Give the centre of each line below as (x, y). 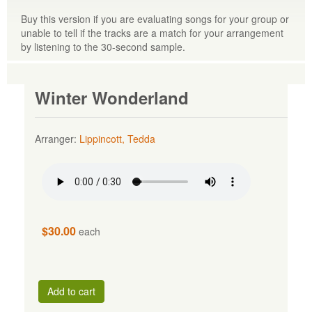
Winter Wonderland (111, 97)
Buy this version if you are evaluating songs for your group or (155, 19)
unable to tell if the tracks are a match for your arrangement (152, 33)
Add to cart (71, 291)
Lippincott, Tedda (117, 138)
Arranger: (57, 138)
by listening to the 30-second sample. (103, 47)
